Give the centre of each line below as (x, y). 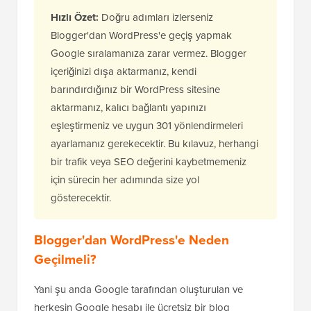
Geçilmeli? (65, 260)
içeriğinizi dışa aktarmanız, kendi (124, 72)
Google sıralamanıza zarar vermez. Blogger (149, 54)
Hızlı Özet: (75, 18)
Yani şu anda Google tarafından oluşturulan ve (138, 290)
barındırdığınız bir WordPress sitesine (135, 90)
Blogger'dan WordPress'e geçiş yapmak (141, 36)
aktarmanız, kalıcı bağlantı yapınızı (128, 108)
